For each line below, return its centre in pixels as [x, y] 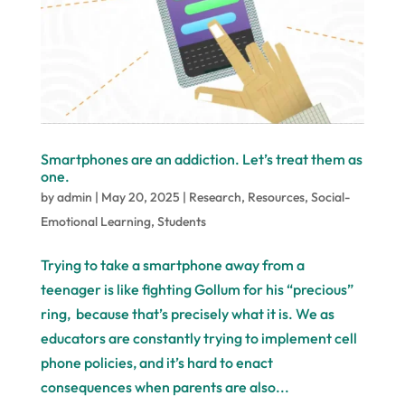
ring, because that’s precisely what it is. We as [187, 313]
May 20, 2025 [140, 197]
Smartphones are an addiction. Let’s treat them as [201, 159]
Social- [330, 197]
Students [181, 221]
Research [215, 197]
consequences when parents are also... [165, 386]
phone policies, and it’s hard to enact [156, 362]
